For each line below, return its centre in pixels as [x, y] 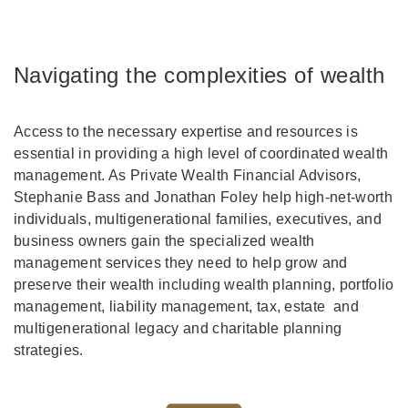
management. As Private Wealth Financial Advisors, [188, 176]
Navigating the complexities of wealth [199, 76]
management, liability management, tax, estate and [187, 307]
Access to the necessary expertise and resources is [186, 132]
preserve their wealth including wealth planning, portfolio [204, 285]
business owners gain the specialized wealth [164, 241]
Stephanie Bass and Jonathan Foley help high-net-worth [203, 198]
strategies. [49, 351]
